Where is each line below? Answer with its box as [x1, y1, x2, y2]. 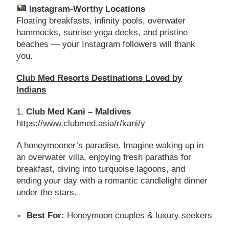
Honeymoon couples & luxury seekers [64, 210, 213, 220]
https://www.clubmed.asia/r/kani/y [16, 118, 146, 128]
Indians [16, 84, 47, 95]
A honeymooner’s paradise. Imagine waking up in [16, 140, 204, 150]
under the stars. [16, 187, 77, 197]
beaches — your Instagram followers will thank [16, 39, 196, 49]
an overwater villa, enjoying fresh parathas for [16, 152, 192, 162]
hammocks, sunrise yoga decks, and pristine [16, 27, 188, 37]
